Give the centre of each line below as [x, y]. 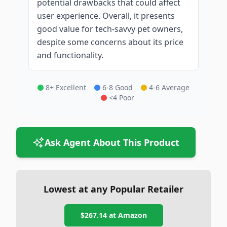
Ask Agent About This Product [112, 142]
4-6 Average [169, 87]
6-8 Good [118, 87]
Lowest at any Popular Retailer [113, 189]
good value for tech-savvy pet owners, [110, 29]
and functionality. [70, 55]
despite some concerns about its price [110, 42]
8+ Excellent [66, 87]
